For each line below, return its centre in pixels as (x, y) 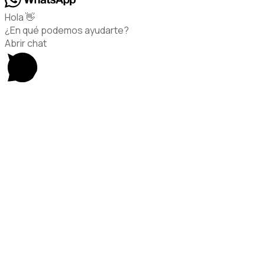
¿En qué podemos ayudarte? (67, 30)
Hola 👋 (20, 17)
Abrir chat (26, 43)
